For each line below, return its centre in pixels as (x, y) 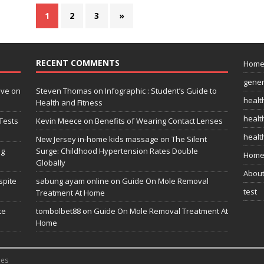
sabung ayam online (72, 181)
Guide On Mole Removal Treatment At (161, 211)
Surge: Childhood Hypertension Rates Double (117, 151)
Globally (50, 163)
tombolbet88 (58, 211)
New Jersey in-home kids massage (97, 139)
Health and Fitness (69, 103)
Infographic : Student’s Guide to (161, 91)
